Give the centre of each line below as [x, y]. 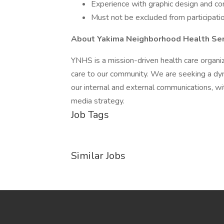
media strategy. [98, 101]
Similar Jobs [98, 156]
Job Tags [90, 115]
